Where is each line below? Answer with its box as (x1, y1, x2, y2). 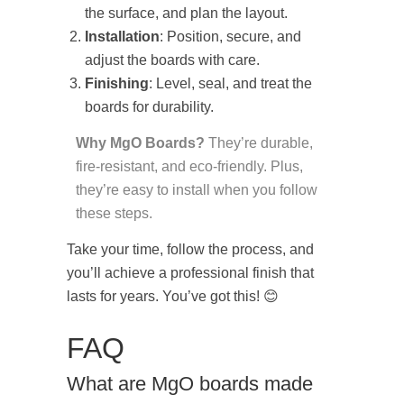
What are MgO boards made (67, 372, 313, 396)
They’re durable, (205, 135, 313, 151)
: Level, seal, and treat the (149, 76, 312, 92)
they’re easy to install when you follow (76, 182, 317, 198)
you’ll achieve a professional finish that (67, 265, 314, 281)
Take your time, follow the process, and (67, 242, 314, 258)
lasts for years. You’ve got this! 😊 (67, 289, 279, 305)
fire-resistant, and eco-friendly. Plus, (76, 159, 303, 175)
